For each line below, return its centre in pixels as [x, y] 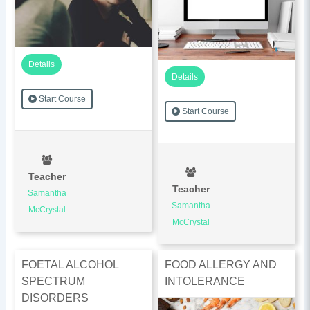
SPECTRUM [53, 281]
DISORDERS [55, 298]
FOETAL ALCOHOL [70, 264]
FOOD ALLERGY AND [221, 264]
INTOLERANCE [205, 281]
